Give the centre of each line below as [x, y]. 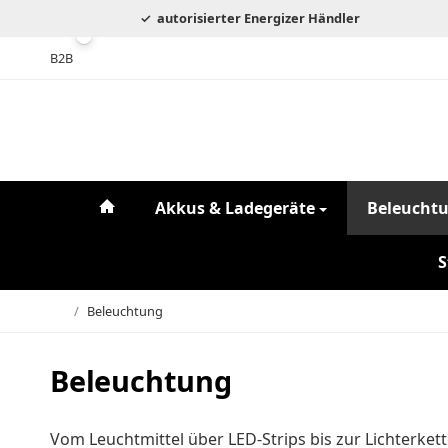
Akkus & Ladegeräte [235, 208]
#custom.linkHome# [195, 207]
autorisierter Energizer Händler [256, 17]
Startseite [77, 326]
